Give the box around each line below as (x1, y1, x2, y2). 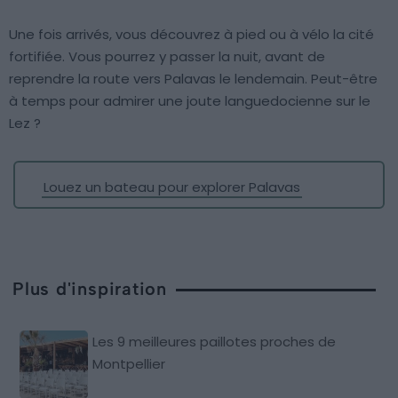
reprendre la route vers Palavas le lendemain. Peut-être (9, 69, 378, 89)
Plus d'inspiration (12, 278, 168, 300)
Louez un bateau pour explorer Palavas (44, 178, 300, 197)
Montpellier (92, 354, 166, 374)
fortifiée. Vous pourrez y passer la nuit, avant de (9, 47, 325, 67)
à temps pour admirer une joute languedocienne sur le (9, 92, 370, 111)
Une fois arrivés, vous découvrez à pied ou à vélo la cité (9, 25, 374, 44)
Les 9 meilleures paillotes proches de (92, 332, 337, 352)
